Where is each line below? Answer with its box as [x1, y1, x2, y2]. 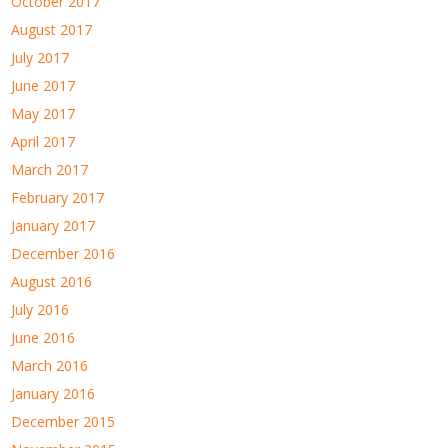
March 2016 [11, 355, 89, 375]
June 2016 [11, 327, 76, 347]
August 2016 [11, 271, 93, 291]
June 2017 [11, 75, 76, 95]
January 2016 [11, 383, 96, 403]
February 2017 [11, 187, 105, 207]
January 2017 [11, 215, 96, 235]
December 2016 [11, 243, 116, 263]
